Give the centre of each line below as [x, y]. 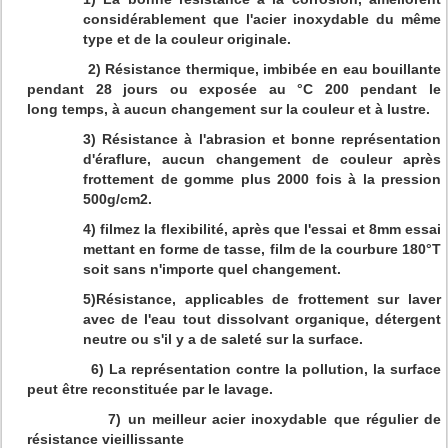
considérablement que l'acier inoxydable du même [262, 19]
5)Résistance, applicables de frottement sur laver [262, 299]
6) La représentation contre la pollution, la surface [234, 369]
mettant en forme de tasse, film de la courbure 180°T [262, 249]
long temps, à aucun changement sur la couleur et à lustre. [228, 109]
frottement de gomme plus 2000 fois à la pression [262, 179]
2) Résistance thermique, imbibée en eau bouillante [234, 69]
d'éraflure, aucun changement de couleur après [262, 159]
